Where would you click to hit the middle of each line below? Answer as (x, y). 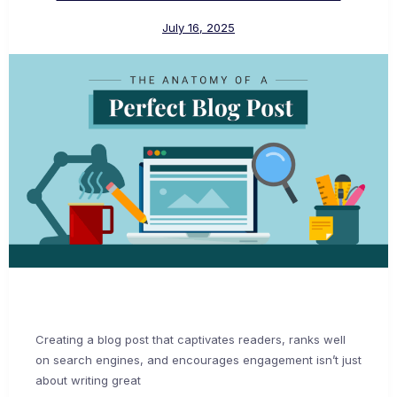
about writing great (88, 381)
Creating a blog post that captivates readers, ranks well (191, 340)
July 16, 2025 (198, 28)
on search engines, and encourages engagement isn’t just (198, 360)
